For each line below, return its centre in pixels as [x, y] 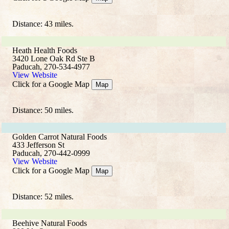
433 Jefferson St [38, 145]
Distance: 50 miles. [43, 110]
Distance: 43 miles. [43, 24]
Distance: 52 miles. [43, 197]
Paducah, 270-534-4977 [51, 67]
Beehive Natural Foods [50, 223]
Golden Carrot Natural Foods [60, 137]
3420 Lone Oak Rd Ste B [54, 59]
